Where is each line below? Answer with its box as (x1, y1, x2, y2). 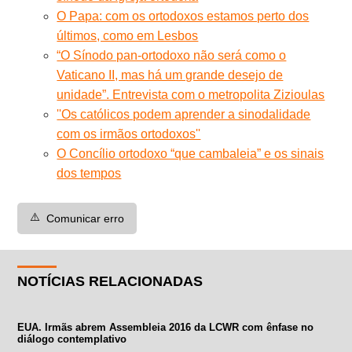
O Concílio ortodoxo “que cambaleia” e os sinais (57, 146, 324, 160)
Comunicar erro (46, 211, 125, 225)
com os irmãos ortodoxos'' (57, 126, 201, 141)
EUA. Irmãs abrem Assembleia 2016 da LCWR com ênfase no (17, 321, 314, 333)
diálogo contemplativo (17, 332, 127, 345)
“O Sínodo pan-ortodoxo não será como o (57, 48, 287, 62)
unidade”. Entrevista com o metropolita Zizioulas (57, 87, 325, 101)
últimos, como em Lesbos (57, 28, 199, 42)
